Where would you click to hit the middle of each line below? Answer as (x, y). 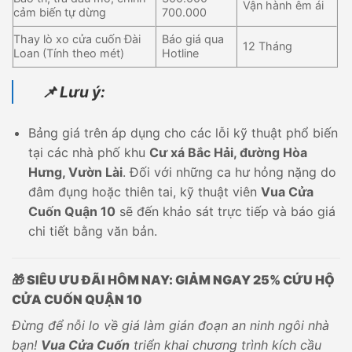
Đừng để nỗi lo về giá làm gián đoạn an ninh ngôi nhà (170, 325)
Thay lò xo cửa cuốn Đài (77, 39)
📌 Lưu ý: (73, 92)
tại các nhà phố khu (88, 152)
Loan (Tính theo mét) (69, 53)
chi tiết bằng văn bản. (92, 231)
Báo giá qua (193, 39)
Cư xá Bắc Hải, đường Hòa (228, 152)
